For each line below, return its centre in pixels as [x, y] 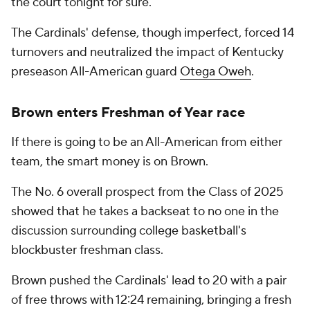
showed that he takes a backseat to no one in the [145, 212]
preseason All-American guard [95, 72]
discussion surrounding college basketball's [129, 231]
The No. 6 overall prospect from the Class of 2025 [147, 192]
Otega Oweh [216, 72]
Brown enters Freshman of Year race [130, 113]
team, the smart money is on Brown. [110, 162]
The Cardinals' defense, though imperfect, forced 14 [153, 33]
